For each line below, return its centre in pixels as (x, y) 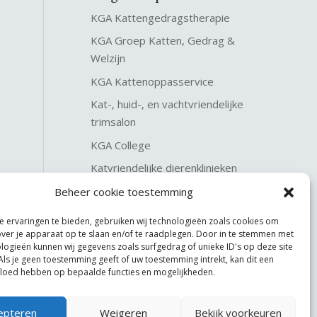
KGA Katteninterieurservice (158, 191)
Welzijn (108, 58)
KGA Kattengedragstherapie (161, 17)
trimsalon (114, 122)
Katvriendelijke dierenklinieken (164, 168)
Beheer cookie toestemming (123, 192)
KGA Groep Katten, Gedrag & (163, 41)
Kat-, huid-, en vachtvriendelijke (167, 104)
